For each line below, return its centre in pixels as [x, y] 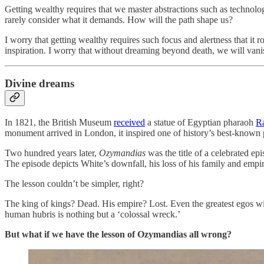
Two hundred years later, [52, 153]
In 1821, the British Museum [59, 122]
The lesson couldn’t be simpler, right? [74, 183]
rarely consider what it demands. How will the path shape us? [119, 19]
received [129, 122]
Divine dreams [39, 84]
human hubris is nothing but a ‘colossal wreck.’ [93, 214]
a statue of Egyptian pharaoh [200, 122]
